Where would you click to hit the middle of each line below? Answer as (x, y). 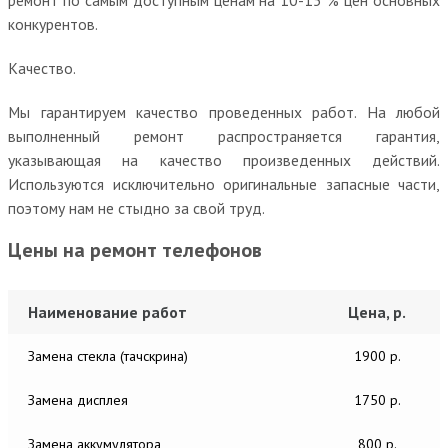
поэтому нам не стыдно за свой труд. (136, 207)
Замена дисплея (78, 399)
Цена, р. (377, 311)
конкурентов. (53, 23)
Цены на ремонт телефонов (135, 249)
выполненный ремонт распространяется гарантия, (224, 135)
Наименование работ (107, 311)
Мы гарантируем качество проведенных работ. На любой (224, 111)
